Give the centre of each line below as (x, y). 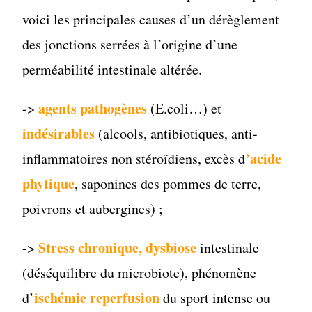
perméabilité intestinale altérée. (112, 69)
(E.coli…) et (185, 108)
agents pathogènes (93, 108)
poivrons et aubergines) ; (93, 208)
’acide (264, 158)
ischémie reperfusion (97, 297)
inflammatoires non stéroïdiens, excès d (134, 158)
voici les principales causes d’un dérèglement (151, 19)
